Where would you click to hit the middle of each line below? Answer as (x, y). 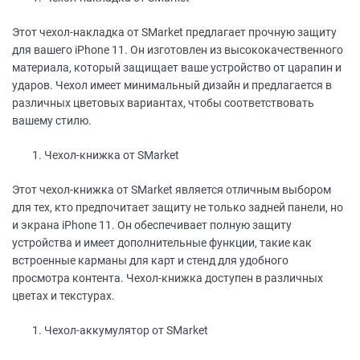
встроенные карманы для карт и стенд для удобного (150, 260)
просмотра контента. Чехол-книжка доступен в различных (168, 278)
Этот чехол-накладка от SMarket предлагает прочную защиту (174, 32)
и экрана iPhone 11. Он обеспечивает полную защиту (152, 225)
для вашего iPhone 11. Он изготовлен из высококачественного (178, 50)
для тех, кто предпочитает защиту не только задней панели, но (178, 207)
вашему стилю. (52, 121)
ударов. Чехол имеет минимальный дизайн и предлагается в (172, 85)
